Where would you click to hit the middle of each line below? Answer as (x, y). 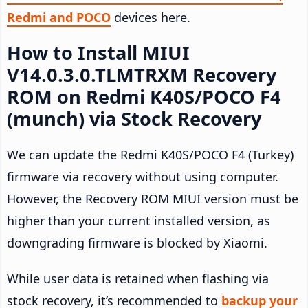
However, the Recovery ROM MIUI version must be (153, 199)
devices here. (151, 18)
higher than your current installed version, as (139, 221)
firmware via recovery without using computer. (143, 177)
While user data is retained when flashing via (138, 279)
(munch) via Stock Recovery (134, 119)
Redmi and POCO (59, 18)
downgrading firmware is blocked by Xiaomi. (137, 243)
